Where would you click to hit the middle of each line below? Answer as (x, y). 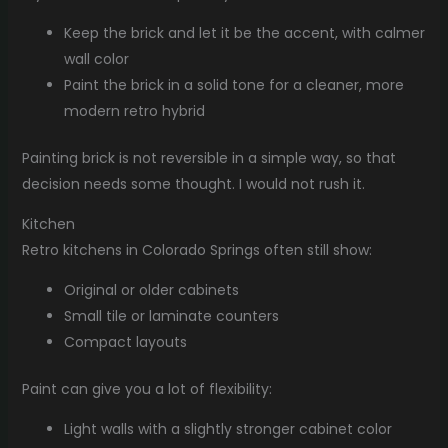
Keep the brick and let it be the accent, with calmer (244, 33)
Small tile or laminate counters (171, 316)
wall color (96, 59)
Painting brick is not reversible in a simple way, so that (208, 158)
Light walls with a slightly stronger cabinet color (227, 429)
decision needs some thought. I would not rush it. (193, 184)
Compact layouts (125, 342)
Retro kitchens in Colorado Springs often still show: (196, 250)
